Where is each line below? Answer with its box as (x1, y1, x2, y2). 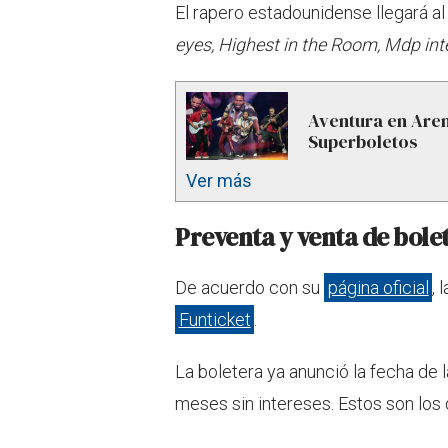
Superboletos (308, 129, 419, 155)
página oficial (327, 277, 429, 299)
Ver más (186, 170, 252, 192)
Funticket (178, 309, 251, 331)
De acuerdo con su (175, 277, 324, 299)
